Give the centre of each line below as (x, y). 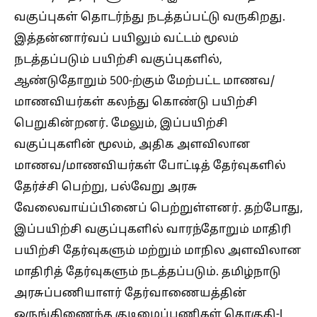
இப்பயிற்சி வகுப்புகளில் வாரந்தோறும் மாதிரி (153, 230)
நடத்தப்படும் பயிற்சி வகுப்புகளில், (118, 60)
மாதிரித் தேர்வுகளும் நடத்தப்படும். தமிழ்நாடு (148, 272)
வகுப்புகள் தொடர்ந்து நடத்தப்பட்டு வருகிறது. (150, 17)
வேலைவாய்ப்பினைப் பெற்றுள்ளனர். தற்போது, (158, 208)
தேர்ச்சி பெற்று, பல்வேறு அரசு (106, 187)
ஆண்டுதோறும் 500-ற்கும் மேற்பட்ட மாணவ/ (144, 81)
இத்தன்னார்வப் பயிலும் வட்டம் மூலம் (126, 39)
